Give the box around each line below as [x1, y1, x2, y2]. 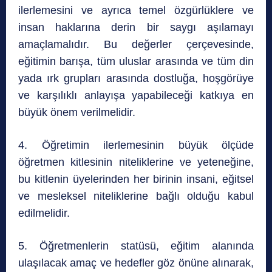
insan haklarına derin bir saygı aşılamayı [18, 21, 254, 34]
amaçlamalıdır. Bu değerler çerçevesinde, [18, 38, 254, 51]
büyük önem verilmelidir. [18, 106, 135, 119]
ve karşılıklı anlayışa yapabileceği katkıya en [18, 89, 254, 102]
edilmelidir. [18, 207, 70, 220]
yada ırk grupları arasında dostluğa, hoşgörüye [18, 72, 254, 85]
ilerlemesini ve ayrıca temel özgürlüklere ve [18, 4, 254, 17]
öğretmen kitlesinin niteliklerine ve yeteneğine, [18, 156, 254, 169]
